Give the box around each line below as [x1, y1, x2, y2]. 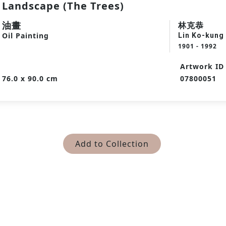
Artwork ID [180, 62, 224, 71]
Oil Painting [2, 31, 49, 40]
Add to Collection [75, 138, 149, 149]
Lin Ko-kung [178, 31, 224, 39]
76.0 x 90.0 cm [2, 74, 58, 83]
